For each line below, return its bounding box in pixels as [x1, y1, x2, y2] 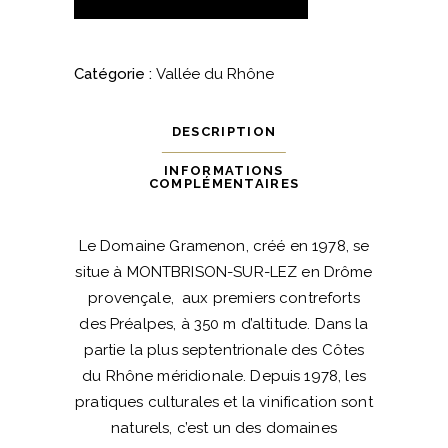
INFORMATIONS [164, 162, 284, 178]
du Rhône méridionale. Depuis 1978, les [82, 366, 366, 385]
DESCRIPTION [171, 123, 277, 139]
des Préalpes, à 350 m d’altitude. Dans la [79, 314, 369, 333]
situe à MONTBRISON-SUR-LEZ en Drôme [75, 262, 373, 281]
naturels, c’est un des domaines [111, 418, 337, 437]
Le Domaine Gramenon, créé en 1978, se [78, 236, 370, 255]
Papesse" [73, 55, 137, 74]
